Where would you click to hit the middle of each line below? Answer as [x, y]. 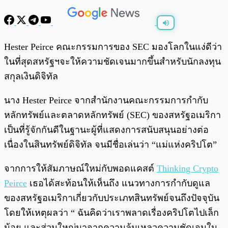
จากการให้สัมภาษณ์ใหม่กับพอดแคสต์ [80, 169]
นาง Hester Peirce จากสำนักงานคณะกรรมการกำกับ [106, 101]
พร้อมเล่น [41, 42]
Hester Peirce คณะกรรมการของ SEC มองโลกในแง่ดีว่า [113, 47]
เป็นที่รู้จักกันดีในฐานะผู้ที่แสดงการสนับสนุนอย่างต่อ [106, 130]
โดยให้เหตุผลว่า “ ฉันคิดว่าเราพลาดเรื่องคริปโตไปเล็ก [111, 213]
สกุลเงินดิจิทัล [31, 77]
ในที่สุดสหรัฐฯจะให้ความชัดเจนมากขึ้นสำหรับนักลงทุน [112, 62]
